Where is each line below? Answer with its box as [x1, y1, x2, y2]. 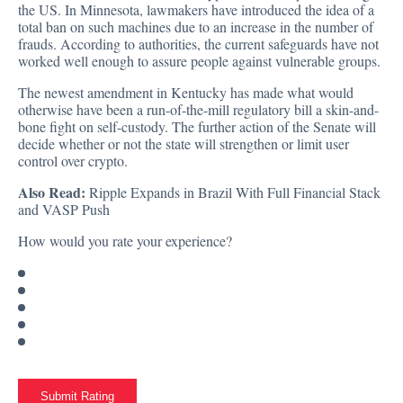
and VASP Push [18, 200, 110, 219]
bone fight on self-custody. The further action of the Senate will [18, 117, 376, 137]
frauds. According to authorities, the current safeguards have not [18, 34, 379, 54]
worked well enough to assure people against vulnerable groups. [18, 51, 381, 71]
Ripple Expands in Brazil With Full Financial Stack [89, 183, 381, 202]
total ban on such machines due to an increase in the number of [18, 17, 373, 37]
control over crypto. [18, 151, 128, 171]
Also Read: [18, 182, 85, 203]
